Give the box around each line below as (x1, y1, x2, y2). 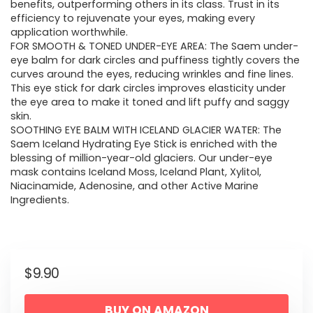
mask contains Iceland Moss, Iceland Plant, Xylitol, (10, 165, 261, 180)
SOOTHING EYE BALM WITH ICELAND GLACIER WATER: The (10, 123, 282, 138)
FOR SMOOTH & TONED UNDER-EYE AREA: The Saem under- (10, 39, 298, 54)
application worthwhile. (10, 25, 128, 40)
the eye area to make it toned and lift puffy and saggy (10, 95, 289, 110)
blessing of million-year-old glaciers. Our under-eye (10, 151, 272, 166)
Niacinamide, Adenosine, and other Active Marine (10, 179, 259, 194)
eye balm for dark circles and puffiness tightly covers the (10, 53, 300, 68)
